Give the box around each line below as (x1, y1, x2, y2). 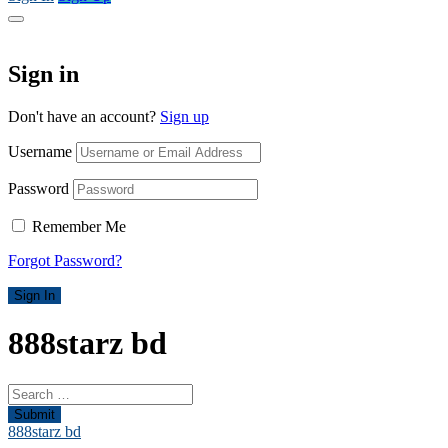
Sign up (160, 107, 209, 125)
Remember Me (32, 217, 126, 235)
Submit (14, 406, 55, 422)
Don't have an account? (8, 107, 160, 125)
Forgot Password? (8, 251, 122, 269)
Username (8, 142, 72, 160)
